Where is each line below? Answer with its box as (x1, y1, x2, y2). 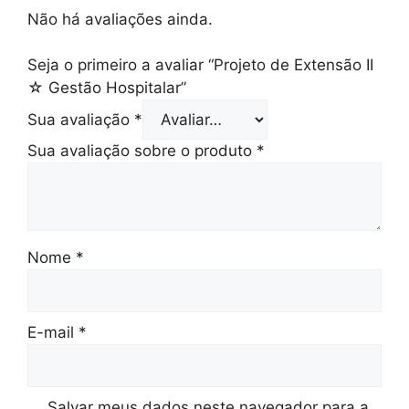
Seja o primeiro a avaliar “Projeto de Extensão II (27, 56, 373, 74)
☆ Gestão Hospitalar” (27, 79, 186, 97)
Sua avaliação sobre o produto (27, 142, 257, 160)
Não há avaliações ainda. (27, 9, 213, 28)
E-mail (27, 323, 79, 341)
